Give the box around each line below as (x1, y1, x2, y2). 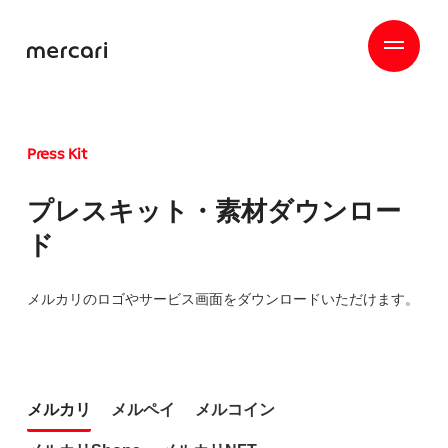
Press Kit (27, 148, 87, 163)
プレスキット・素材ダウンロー (27, 196, 401, 226)
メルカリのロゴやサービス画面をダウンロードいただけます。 (27, 291, 419, 307)
